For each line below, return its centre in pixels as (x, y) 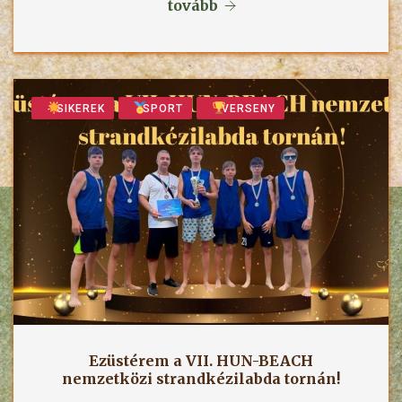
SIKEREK (79, 109)
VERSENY (246, 109)
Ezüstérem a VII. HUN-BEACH (201, 361)
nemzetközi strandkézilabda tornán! (201, 379)
